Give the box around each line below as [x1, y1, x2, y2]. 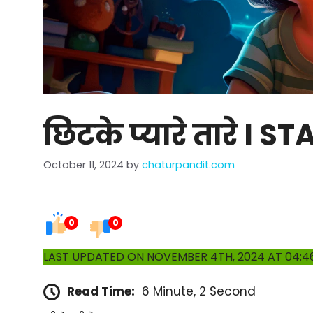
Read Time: [67, 282, 135, 300]
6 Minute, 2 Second [142, 282, 256, 300]
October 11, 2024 [43, 158, 124, 173]
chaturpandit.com [142, 158, 235, 173]
